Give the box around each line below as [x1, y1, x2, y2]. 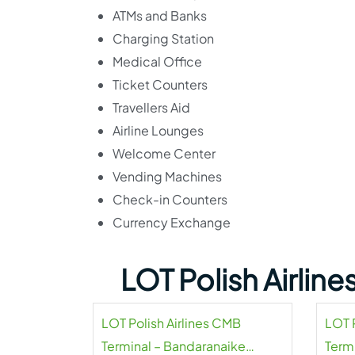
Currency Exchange [113, 214, 231, 231]
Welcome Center [113, 145, 216, 162]
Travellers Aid [113, 99, 190, 116]
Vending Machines [113, 168, 222, 185]
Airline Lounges [113, 122, 204, 139]
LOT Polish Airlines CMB [101, 315, 241, 331]
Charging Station [113, 30, 214, 47]
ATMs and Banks [113, 7, 207, 24]
